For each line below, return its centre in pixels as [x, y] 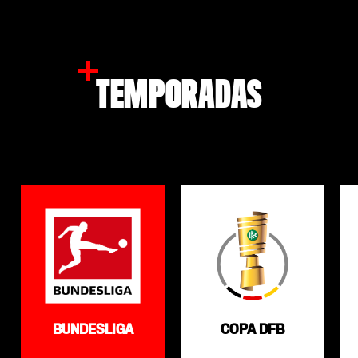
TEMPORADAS [179, 95]
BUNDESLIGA [93, 329]
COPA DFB [253, 329]
